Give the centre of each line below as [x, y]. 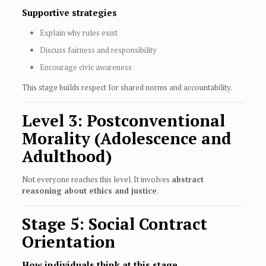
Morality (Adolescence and [126, 139]
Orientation [68, 242]
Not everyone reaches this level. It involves [96, 180]
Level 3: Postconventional [123, 121]
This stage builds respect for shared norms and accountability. [127, 88]
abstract [187, 180]
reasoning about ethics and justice [89, 191]
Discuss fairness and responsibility [98, 50]
